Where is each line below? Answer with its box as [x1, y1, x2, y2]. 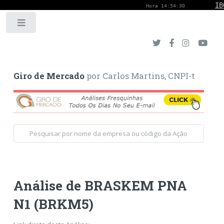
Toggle [43, 20, 63, 29]
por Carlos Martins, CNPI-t [84, 70, 195, 82]
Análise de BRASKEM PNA [13, 176, 187, 194]
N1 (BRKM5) [13, 194, 93, 212]
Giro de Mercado [13, 70, 84, 82]
